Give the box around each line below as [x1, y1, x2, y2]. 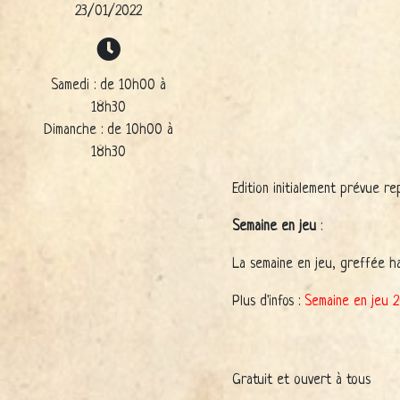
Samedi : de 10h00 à [50, 77, 166, 94]
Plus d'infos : [232, 293, 305, 310]
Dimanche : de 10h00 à [43, 121, 173, 138]
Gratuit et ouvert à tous [232, 371, 371, 388]
